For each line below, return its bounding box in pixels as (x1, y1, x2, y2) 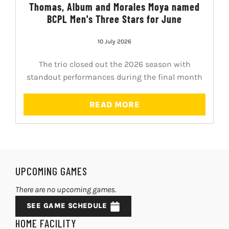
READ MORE (89, 99, 140, 109)
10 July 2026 (98, 38, 131, 45)
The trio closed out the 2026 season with (38, 59, 191, 70)
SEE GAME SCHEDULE (26, 201, 107, 210)
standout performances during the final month (27, 72, 202, 82)
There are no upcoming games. (15, 184, 117, 194)
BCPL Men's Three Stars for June (47, 13, 182, 26)
